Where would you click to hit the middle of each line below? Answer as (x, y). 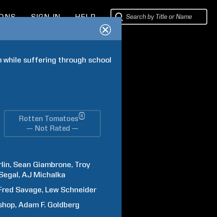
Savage (29, 190)
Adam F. (32, 205)
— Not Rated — (52, 128)
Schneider (79, 190)
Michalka (50, 175)
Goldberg (64, 205)
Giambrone (52, 164)
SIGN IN (46, 17)
